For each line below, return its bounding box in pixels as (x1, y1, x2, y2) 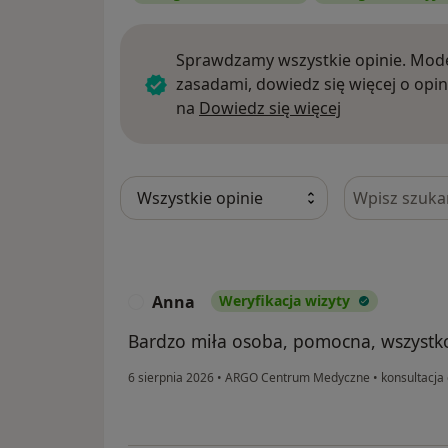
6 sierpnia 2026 (128, 368, 214, 386)
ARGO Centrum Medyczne (222, 368, 373, 386)
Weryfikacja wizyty (219, 290, 350, 310)
